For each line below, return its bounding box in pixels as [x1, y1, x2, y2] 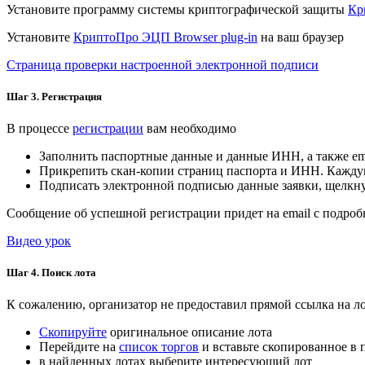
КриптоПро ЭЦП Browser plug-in [73, 29, 257, 44]
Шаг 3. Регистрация [7, 90, 102, 103]
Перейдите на [39, 340, 119, 354]
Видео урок [7, 233, 71, 248]
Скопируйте [39, 325, 107, 340]
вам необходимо [143, 121, 236, 135]
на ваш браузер [257, 29, 344, 44]
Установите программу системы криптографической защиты [7, 2, 348, 16]
